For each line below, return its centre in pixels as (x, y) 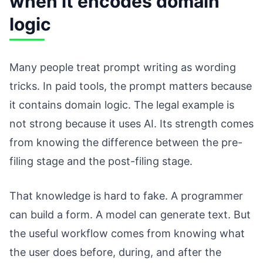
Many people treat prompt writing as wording (123, 68)
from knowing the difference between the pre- (126, 143)
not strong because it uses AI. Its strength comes (131, 124)
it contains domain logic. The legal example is (122, 105)
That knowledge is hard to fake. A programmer (126, 196)
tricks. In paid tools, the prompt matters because (131, 86)
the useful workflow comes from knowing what (127, 234)
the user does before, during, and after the (115, 252)
